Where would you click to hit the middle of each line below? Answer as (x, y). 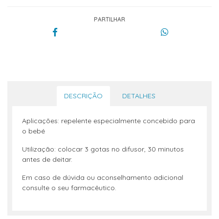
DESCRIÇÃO (83, 96)
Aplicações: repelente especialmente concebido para (109, 121)
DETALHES (139, 96)
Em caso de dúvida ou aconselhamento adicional (103, 177)
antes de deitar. (47, 159)
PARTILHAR (109, 19)
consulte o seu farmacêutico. (69, 188)
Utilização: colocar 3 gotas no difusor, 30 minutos (103, 149)
